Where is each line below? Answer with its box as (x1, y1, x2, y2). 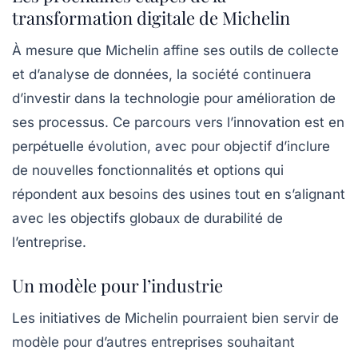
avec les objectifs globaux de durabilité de (12, 209, 283, 226)
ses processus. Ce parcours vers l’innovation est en (12, 113, 344, 130)
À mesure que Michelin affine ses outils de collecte (12, 42, 339, 58)
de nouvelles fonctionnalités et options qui (12, 161, 284, 178)
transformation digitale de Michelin (12, 5, 290, 30)
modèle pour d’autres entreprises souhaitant (12, 333, 295, 350)
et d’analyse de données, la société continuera (12, 66, 312, 82)
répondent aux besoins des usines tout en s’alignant (12, 185, 345, 202)
